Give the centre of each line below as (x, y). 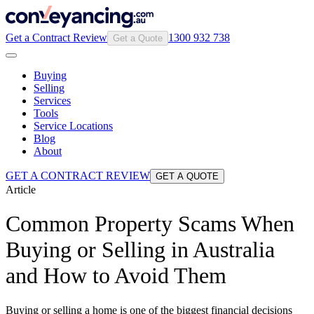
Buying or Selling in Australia (140, 250)
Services (52, 101)
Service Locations (73, 126)
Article (21, 190)
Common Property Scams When (150, 224)
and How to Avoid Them (116, 276)
